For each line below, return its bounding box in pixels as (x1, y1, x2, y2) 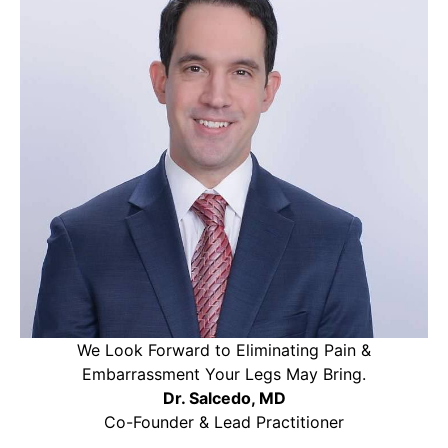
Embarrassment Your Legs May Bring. (82, 364, 366, 385)
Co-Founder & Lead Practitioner (104, 412, 344, 433)
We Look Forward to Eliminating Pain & (77, 340, 371, 361)
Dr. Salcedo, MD (162, 388, 286, 409)
